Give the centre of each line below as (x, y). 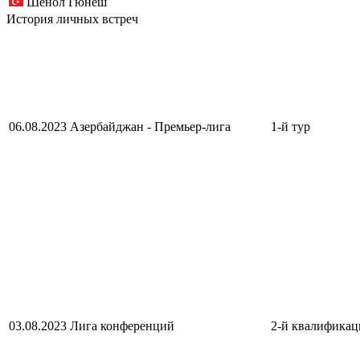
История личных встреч (72, 18)
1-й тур (290, 126)
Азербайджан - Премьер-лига (150, 126)
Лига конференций (122, 325)
